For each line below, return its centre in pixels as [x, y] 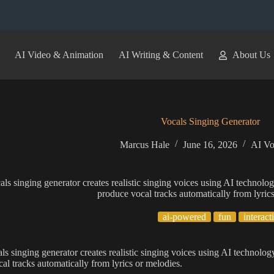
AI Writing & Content [161, 55]
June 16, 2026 [210, 145]
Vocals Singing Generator [211, 121]
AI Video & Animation [59, 55]
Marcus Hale [144, 145]
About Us [251, 55]
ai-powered [184, 217]
